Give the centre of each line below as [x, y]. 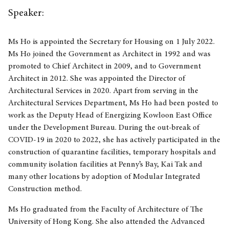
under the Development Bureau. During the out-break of [104, 128]
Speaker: [26, 13]
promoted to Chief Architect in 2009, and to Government [105, 66]
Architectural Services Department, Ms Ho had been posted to [113, 103]
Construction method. [45, 189]
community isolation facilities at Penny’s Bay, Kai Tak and [106, 164]
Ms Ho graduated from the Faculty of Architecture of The [106, 209]
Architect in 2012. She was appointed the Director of [97, 78]
